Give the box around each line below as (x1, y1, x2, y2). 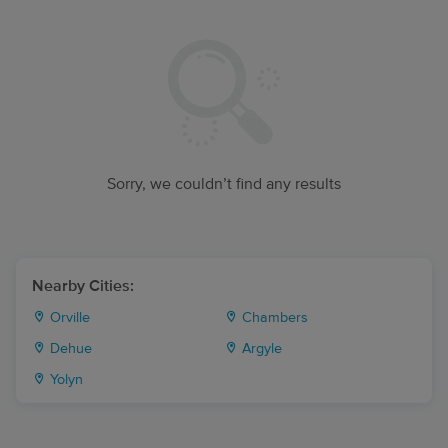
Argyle (238, 342, 282, 356)
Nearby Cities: (32, 278, 134, 294)
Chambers (238, 311, 308, 325)
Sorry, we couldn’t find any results (107, 176, 341, 192)
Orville (46, 311, 90, 325)
